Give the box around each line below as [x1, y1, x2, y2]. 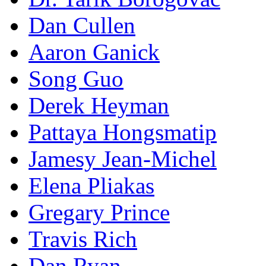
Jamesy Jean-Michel [28, 146, 217, 172]
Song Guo [28, 66, 123, 91]
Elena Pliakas [28, 173, 154, 198]
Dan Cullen [28, 12, 135, 38]
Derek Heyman [28, 93, 169, 118]
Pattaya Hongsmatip [28, 119, 217, 145]
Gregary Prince [28, 199, 170, 225]
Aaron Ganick [28, 39, 160, 65]
